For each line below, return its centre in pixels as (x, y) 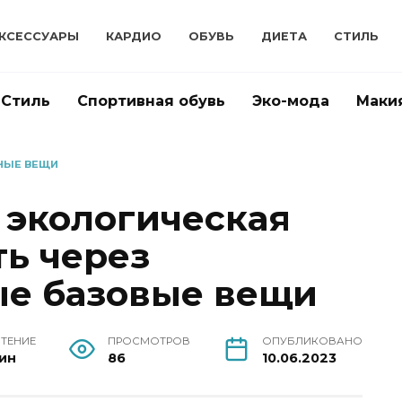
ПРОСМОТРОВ (149, 341)
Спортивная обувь (151, 101)
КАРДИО (133, 36)
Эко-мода (291, 101)
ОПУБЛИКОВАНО (312, 341)
